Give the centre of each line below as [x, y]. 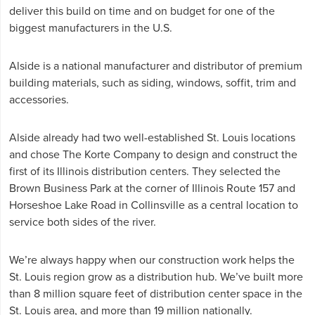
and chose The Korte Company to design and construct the [154, 155]
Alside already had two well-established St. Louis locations [153, 138]
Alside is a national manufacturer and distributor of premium [156, 66]
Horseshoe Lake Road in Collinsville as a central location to [154, 205]
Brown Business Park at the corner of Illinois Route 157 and [153, 188]
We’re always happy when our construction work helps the [152, 260]
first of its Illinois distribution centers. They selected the [145, 172]
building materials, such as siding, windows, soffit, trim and [153, 83]
